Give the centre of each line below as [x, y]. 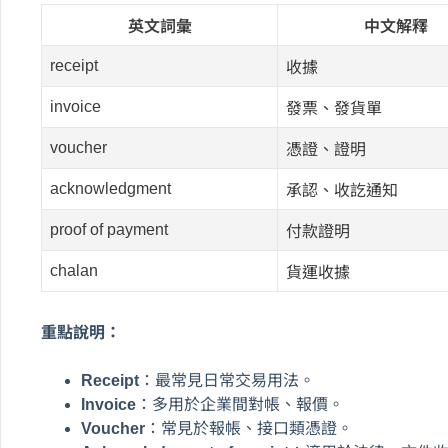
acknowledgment [111, 188]
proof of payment [109, 229]
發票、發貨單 [334, 108]
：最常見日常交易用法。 [227, 380]
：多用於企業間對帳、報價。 [240, 404]
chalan [74, 270]
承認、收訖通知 [342, 190]
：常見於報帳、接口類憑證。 [249, 428]
